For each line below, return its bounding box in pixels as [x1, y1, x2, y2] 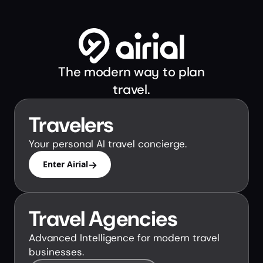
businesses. [29, 245, 84, 258]
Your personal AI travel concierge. [29, 137, 187, 150]
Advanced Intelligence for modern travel [29, 231, 220, 244]
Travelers [29, 111, 114, 139]
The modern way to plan [58, 63, 205, 80]
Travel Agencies [29, 205, 177, 232]
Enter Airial [42, 159, 88, 170]
